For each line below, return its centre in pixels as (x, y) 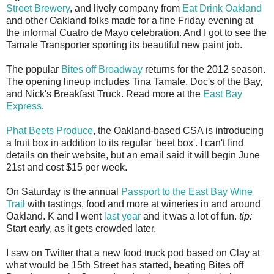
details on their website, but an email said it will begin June (133, 155)
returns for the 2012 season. (204, 70)
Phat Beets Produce (50, 131)
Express (24, 106)
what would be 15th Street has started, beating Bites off (125, 265)
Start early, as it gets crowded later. (81, 229)
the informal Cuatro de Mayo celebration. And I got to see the (136, 33)
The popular (34, 70)
